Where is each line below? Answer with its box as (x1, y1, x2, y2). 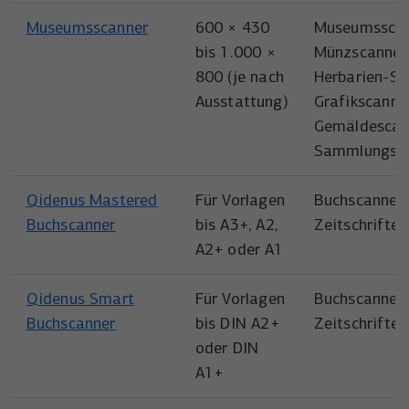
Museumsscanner (26, 17, 149, 37)
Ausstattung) (194, 91, 288, 111)
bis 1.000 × (194, 42, 276, 62)
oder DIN (194, 338, 259, 358)
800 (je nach (194, 67, 284, 87)
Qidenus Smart (26, 288, 135, 309)
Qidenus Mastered (26, 190, 158, 210)
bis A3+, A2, (194, 215, 278, 235)
